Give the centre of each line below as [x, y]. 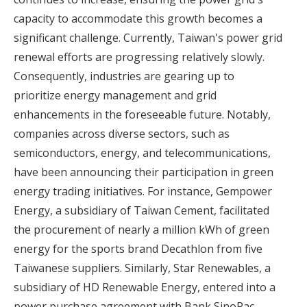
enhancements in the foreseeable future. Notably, [142, 114]
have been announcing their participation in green [144, 172]
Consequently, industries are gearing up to [124, 76]
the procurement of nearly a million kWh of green [142, 229]
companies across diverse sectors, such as [122, 133]
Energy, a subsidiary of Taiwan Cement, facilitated [142, 210]
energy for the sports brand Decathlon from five [138, 248]
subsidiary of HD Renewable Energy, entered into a [145, 287]
